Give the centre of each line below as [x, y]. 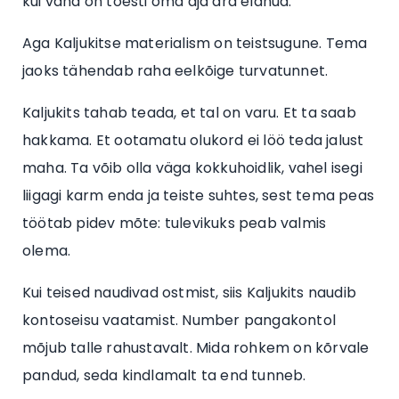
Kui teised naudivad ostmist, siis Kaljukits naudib [190, 292]
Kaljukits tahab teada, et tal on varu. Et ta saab [189, 112]
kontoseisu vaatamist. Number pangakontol [179, 320]
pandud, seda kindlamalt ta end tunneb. [164, 375]
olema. [47, 250]
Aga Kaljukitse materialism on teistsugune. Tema [195, 43]
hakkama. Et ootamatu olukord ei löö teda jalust [193, 140]
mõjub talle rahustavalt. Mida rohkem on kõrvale [196, 347]
